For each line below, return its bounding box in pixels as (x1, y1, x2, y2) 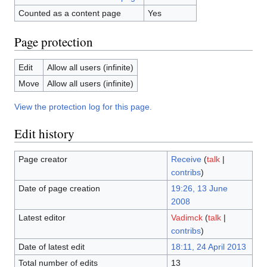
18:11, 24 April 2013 (170, 242, 246, 252)
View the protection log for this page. (14, 102, 152, 112)
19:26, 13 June (170, 184, 228, 194)
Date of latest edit (18, 242, 85, 252)
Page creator (18, 154, 67, 164)
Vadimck (170, 213, 203, 223)
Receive (170, 154, 201, 164)
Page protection (14, 33, 93, 51)
